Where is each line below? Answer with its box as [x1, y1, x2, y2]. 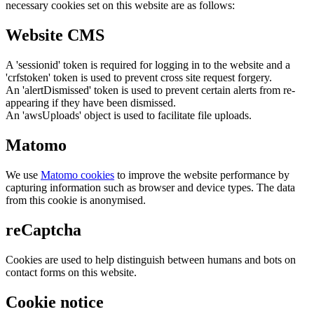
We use [6, 169, 41, 182]
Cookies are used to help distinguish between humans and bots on [6, 253, 296, 266]
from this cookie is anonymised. [6, 194, 146, 207]
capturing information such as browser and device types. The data [6, 182, 295, 194]
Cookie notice [6, 292, 104, 311]
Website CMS [6, 26, 104, 45]
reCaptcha [6, 220, 81, 239]
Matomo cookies [41, 169, 114, 182]
